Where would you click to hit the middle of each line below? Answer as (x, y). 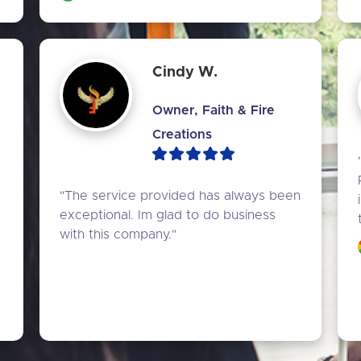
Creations (182, 134)
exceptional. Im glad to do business (167, 216)
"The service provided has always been (180, 196)
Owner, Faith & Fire (213, 110)
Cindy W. (185, 72)
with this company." (118, 235)
